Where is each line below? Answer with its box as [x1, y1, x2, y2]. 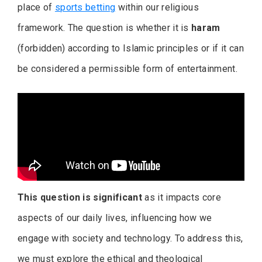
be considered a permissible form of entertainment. [18, 63, 238, 75]
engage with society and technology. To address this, [18, 233, 243, 244]
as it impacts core [142, 192, 222, 204]
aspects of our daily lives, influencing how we [18, 212, 212, 224]
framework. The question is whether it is [18, 22, 192, 34]
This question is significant [18, 192, 142, 204]
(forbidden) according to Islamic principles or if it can [18, 43, 244, 54]
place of [18, 2, 55, 13]
